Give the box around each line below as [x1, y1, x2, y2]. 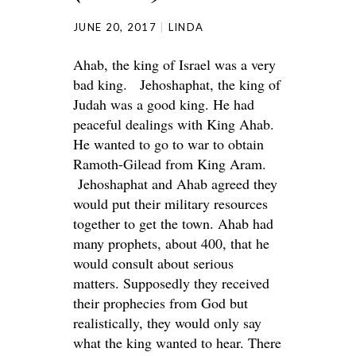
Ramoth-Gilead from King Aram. [73, 154, 266, 173]
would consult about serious [73, 253, 234, 273]
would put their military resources [73, 194, 268, 213]
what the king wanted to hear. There [73, 333, 281, 352]
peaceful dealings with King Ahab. [73, 114, 274, 133]
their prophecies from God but [73, 293, 248, 312]
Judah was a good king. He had [73, 95, 254, 114]
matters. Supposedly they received [73, 273, 269, 292]
